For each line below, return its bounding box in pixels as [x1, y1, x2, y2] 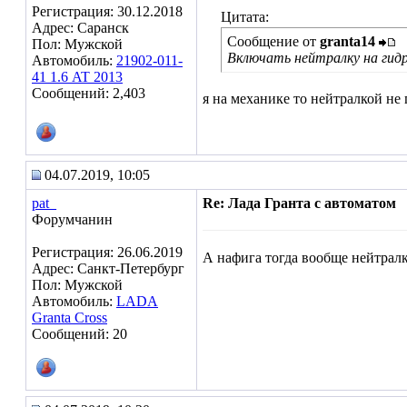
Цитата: [221, 9, 269, 25]
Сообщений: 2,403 [32, 85, 145, 101]
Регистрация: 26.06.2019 [32, 244, 183, 260]
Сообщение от [227, 34, 320, 49]
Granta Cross [32, 310, 107, 325]
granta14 [320, 34, 375, 49]
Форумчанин [32, 212, 113, 227]
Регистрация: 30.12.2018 [32, 4, 183, 19]
